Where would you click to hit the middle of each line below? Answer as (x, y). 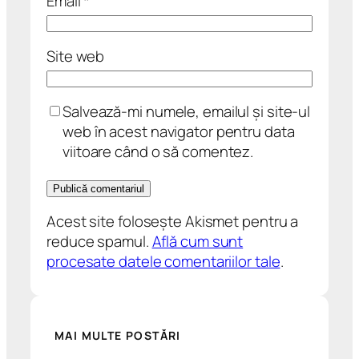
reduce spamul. (99, 242)
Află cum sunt (198, 242)
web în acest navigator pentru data (179, 132)
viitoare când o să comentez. (158, 152)
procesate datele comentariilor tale (163, 262)
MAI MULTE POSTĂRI (118, 335)
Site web (76, 56)
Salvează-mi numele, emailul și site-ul (187, 112)
